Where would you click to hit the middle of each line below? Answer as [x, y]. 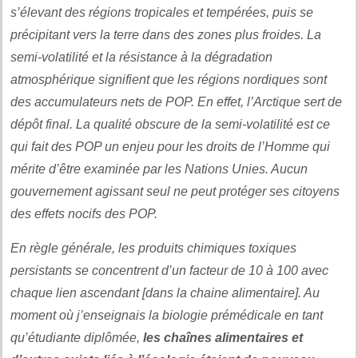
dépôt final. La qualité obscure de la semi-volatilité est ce [170, 124]
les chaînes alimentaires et [223, 337]
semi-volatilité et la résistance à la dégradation [141, 57]
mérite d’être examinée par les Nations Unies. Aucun [159, 169]
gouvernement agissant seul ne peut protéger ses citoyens [175, 191]
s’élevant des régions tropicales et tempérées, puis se [162, 12]
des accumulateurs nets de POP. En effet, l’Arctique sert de [176, 101]
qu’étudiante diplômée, [77, 337]
